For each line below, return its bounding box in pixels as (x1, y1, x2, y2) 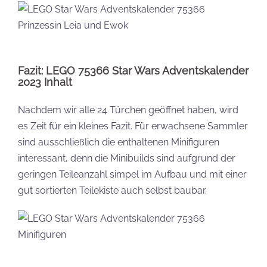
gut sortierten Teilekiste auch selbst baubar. (18, 185, 207, 196)
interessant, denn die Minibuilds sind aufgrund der (18, 153, 235, 164)
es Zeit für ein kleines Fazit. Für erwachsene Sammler (18, 120, 248, 132)
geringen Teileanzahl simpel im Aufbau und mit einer (18, 169, 247, 180)
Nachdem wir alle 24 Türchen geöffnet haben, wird (18, 104, 238, 116)
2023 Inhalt (18, 76, 72, 88)
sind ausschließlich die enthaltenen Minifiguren (18, 136, 219, 148)
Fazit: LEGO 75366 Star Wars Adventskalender (18, 64, 249, 77)
